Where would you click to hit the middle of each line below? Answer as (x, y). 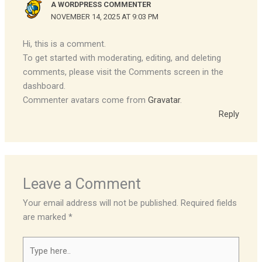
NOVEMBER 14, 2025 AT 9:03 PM (104, 17)
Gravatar (164, 100)
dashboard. (44, 86)
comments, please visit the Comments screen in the (123, 72)
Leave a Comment (82, 184)
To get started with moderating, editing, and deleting (122, 58)
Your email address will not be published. (101, 203)
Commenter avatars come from (86, 100)
